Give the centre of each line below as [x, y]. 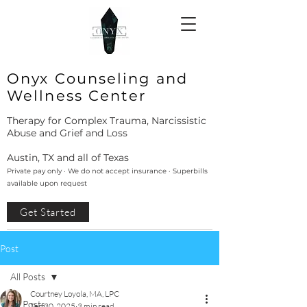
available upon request [47, 183]
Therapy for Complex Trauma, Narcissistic [107, 121]
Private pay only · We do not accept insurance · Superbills [107, 171]
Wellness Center [77, 96]
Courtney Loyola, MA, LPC [75, 294]
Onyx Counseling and [97, 78]
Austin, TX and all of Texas [68, 158]
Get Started [48, 212]
